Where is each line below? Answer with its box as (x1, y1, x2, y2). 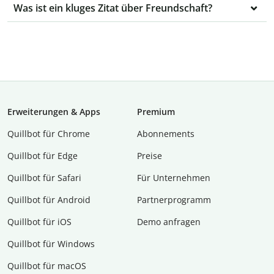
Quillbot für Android (7, 194, 91, 206)
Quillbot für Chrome (7, 128, 90, 140)
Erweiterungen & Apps (7, 106, 100, 118)
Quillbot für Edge (7, 150, 78, 162)
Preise (137, 150, 162, 162)
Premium (137, 106, 175, 118)
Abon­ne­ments (137, 128, 194, 140)
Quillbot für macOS (7, 260, 86, 272)
